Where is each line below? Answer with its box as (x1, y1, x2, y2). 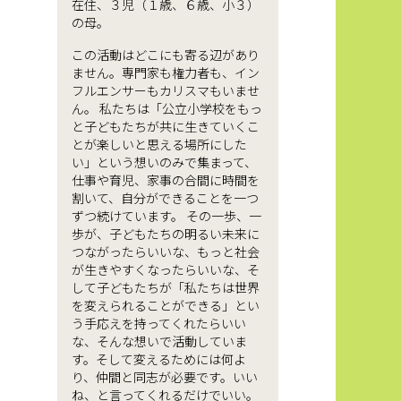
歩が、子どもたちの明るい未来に (72, 225, 260, 243)
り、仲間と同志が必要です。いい (72, 368, 258, 387)
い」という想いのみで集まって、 (72, 153, 257, 172)
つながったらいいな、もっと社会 (72, 243, 260, 261)
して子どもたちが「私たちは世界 (72, 278, 260, 297)
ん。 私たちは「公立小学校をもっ (72, 99, 262, 118)
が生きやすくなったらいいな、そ (72, 260, 260, 279)
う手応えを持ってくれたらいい (72, 314, 246, 333)
